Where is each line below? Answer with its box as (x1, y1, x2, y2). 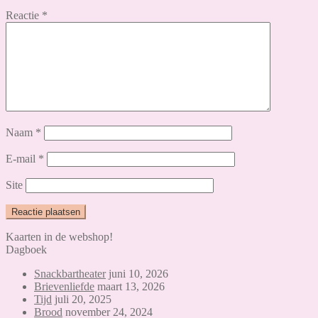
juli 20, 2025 (55, 292, 111, 305)
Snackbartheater (34, 267, 106, 280)
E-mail (6, 152, 38, 165)
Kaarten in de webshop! (6, 230, 113, 243)
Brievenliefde (34, 280, 94, 292)
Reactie (6, 9, 42, 21)
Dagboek (6, 243, 47, 256)
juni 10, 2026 (109, 267, 168, 280)
